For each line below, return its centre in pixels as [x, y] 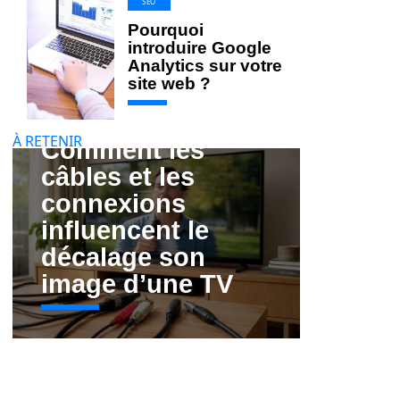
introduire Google [200, 48]
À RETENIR [47, 141]
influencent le [125, 230]
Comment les [123, 150]
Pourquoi [166, 30]
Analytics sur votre [205, 66]
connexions [113, 203]
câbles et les [118, 176]
